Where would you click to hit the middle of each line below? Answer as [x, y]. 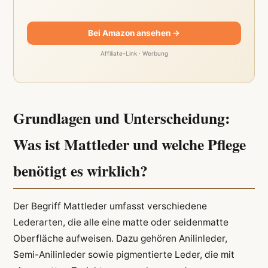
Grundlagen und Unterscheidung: [121, 118]
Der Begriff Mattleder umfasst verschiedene [110, 206]
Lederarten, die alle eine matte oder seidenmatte [121, 222]
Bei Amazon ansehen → [134, 33]
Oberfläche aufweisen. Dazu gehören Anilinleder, [120, 238]
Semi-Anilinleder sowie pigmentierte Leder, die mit [124, 255]
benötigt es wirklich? [80, 171]
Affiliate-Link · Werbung [134, 53]
